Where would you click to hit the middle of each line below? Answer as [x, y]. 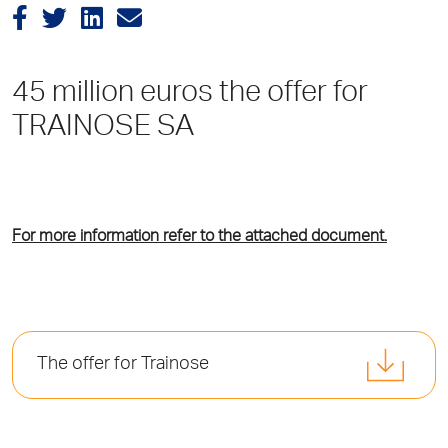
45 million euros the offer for [190, 94]
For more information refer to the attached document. [199, 238]
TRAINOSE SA [103, 128]
